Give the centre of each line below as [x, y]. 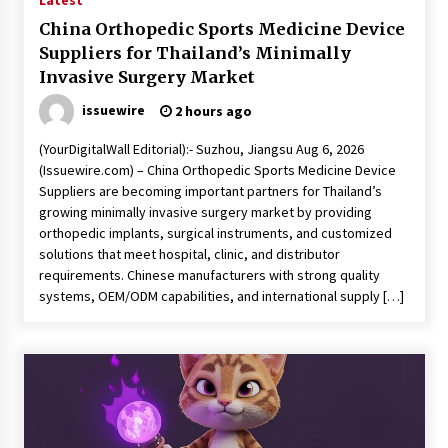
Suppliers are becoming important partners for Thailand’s [210, 191]
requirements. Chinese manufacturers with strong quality [209, 275]
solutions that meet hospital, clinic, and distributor [189, 254]
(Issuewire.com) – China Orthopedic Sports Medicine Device [217, 170]
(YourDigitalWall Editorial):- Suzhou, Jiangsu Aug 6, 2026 [201, 149]
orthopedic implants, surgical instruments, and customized [215, 233]
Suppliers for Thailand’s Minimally [194, 53]
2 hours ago [211, 111]
